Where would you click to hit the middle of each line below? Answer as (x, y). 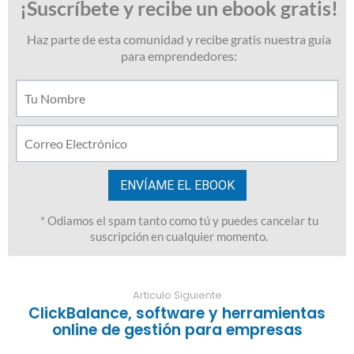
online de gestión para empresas (177, 330)
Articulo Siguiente (177, 296)
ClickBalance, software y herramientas (177, 314)
